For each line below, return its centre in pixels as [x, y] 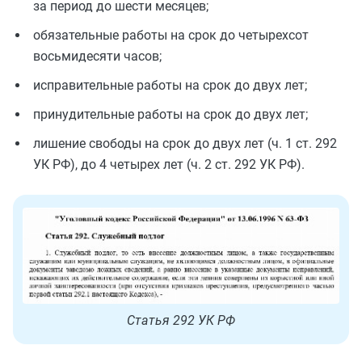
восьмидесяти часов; [97, 56]
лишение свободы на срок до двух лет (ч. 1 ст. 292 [185, 143]
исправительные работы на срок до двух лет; [170, 85]
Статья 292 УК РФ [181, 320]
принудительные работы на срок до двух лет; [170, 114]
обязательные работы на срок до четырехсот [171, 35]
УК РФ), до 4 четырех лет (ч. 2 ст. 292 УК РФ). [169, 164]
